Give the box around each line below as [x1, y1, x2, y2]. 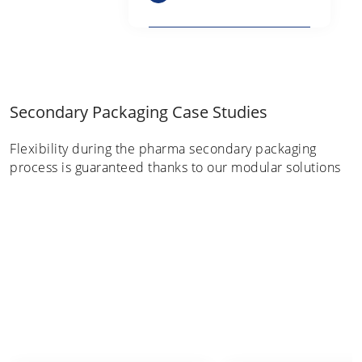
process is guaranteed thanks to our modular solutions [10, 158, 341, 176]
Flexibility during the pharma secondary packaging [10, 140, 317, 158]
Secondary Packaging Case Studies [10, 101, 267, 123]
